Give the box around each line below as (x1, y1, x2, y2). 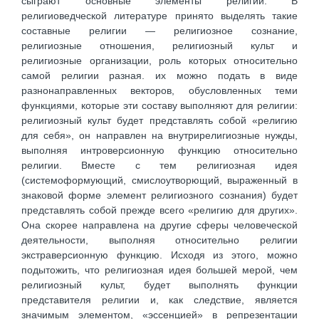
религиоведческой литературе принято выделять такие (21, 10, 298, 22)
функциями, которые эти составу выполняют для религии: (21, 100, 298, 112)
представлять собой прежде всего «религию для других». (21, 204, 298, 216)
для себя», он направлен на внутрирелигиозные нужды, (21, 130, 298, 142)
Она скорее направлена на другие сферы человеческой (21, 219, 298, 231)
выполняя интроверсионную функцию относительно (21, 145, 298, 157)
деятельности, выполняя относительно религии (21, 234, 298, 246)
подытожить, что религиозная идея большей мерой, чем (21, 264, 298, 276)
